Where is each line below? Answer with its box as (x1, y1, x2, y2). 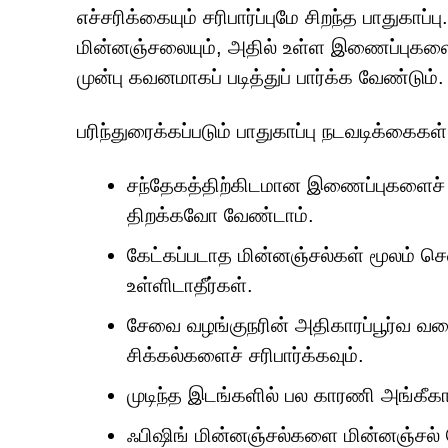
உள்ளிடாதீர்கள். (127, 274, 253, 296)
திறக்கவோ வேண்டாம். (127, 204, 314, 226)
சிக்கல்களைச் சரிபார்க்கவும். (127, 344, 364, 366)
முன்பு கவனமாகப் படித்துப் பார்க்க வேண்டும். (77, 66, 444, 88)
